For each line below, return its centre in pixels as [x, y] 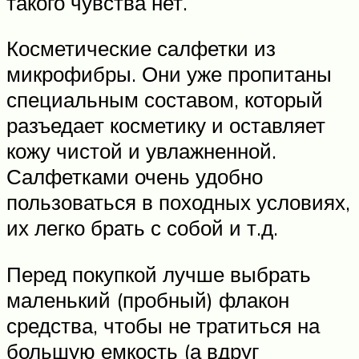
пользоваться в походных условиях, [178, 202]
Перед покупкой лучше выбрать [159, 274]
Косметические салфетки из [141, 48]
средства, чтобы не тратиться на [163, 326]
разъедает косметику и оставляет [166, 125]
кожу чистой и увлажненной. [141, 151]
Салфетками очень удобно [135, 177]
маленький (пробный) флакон [148, 300]
